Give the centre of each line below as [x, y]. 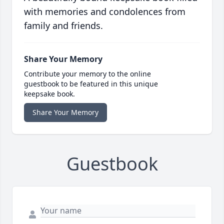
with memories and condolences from [105, 12]
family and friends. [63, 26]
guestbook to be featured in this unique [91, 84]
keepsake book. [49, 94]
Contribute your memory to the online [87, 74]
